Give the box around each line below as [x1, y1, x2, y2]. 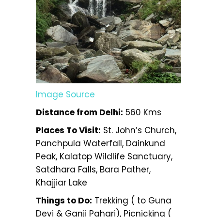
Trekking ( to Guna [92, 194, 171, 206]
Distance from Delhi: [36, 106, 123, 118]
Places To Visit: [36, 124, 101, 136]
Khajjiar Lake [36, 176, 87, 188]
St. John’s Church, [101, 124, 176, 136]
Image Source [36, 88, 95, 100]
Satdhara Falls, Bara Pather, [36, 163, 151, 175]
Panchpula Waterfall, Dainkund [36, 137, 165, 149]
